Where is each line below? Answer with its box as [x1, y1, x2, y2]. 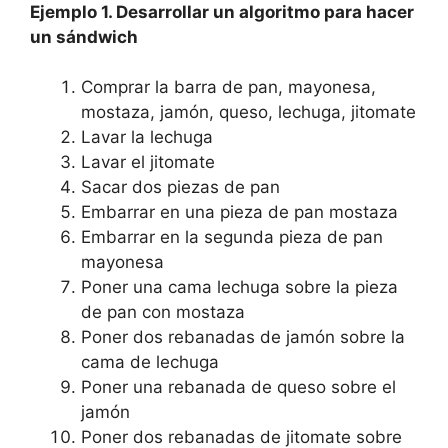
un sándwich [30, 26, 138, 47]
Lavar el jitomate [81, 152, 215, 173]
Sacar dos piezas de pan [81, 177, 280, 198]
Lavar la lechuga [81, 127, 213, 148]
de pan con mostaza [81, 302, 245, 323]
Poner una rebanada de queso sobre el [81, 377, 396, 398]
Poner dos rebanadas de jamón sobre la [81, 327, 405, 348]
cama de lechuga [81, 352, 219, 373]
